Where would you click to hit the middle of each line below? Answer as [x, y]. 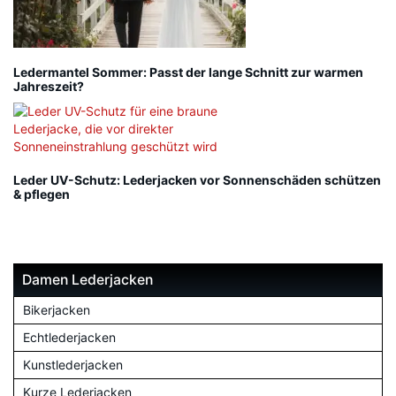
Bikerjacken [57, 310]
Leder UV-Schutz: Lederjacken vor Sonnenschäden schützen [197, 180]
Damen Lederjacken [88, 280]
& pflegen [42, 194]
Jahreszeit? [49, 87]
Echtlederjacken [69, 338]
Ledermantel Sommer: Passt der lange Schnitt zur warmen [188, 72]
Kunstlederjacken [73, 365]
